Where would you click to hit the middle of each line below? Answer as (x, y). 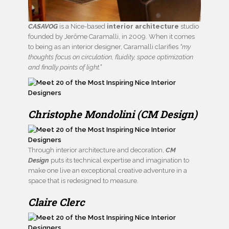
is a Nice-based (82, 27)
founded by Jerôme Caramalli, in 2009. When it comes (111, 37)
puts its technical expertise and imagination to (120, 161)
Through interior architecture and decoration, (97, 150)
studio (189, 27)
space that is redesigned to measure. (83, 181)
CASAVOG (43, 27)
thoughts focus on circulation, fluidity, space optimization (111, 57)
